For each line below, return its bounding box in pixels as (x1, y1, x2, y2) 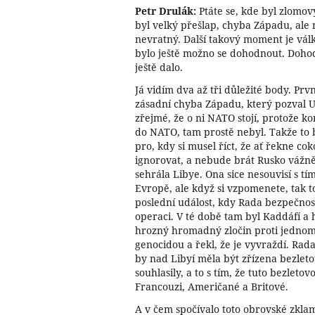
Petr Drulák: (135, 4, 196, 18)
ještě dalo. (135, 60, 183, 74)
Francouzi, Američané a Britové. (135, 279, 288, 293)
